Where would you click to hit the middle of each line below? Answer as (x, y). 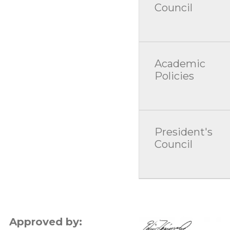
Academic (180, 63)
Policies (174, 76)
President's (183, 132)
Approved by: (45, 222)
